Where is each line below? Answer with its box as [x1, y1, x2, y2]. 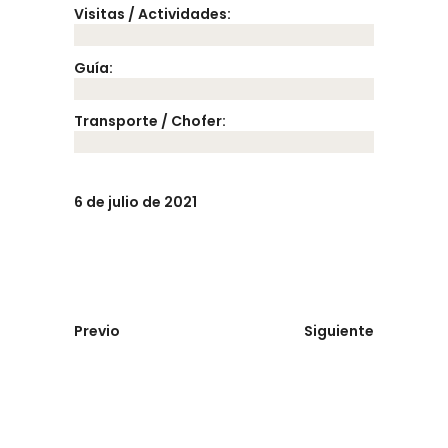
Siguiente [304, 320, 374, 341]
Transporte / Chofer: [74, 110, 226, 131]
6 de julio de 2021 [74, 191, 197, 212]
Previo [74, 320, 120, 341]
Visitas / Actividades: [74, 4, 231, 25]
